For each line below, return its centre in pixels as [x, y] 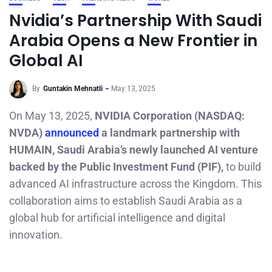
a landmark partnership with [171, 133]
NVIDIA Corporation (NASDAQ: [170, 116]
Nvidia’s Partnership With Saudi [135, 21]
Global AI [46, 61]
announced [73, 133]
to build [242, 167]
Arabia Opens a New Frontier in [133, 41]
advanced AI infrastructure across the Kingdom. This [135, 184]
